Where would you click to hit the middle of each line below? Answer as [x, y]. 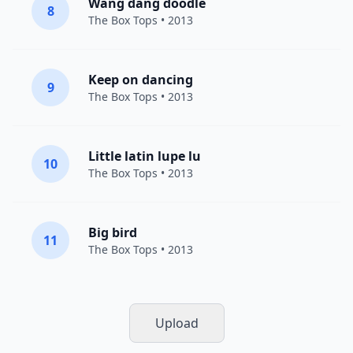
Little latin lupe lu [145, 156]
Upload [176, 323]
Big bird [113, 232]
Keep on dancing [141, 80]
